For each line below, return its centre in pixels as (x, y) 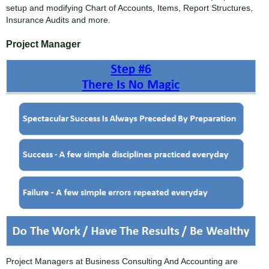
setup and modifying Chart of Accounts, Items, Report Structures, (129, 8)
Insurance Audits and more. (58, 20)
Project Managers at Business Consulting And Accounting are (122, 261)
